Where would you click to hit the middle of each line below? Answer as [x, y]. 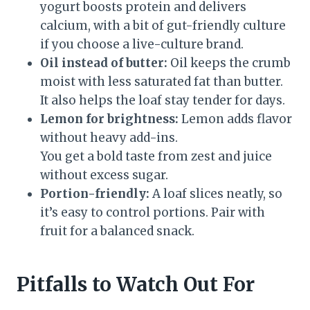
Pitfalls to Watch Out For [136, 285]
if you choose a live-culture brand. [142, 45]
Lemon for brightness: [109, 119]
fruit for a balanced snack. [117, 231]
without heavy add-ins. [109, 138]
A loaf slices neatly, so [216, 194]
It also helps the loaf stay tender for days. [163, 101]
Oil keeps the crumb [229, 63]
